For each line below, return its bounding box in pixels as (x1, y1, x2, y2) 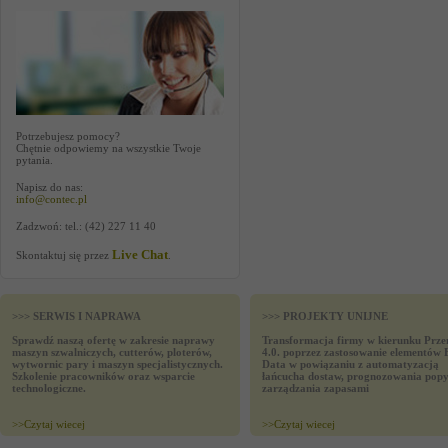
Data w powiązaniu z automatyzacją (262, 358, 439, 370)
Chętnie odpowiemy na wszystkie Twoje (16, 142, 201, 154)
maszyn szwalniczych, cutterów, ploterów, (12, 346, 212, 358)
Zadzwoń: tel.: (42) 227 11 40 (16, 220, 156, 232)
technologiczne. (12, 382, 86, 394)
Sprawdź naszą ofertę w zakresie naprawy (12, 334, 215, 346)
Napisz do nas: (16, 181, 83, 193)
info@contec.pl (16, 193, 87, 205)
